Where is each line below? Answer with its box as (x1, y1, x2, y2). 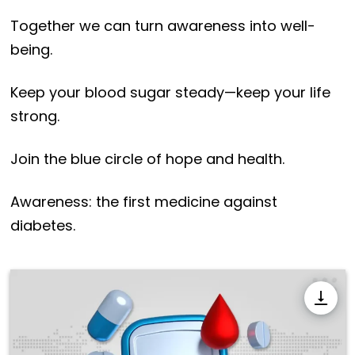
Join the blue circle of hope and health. (10, 148, 284, 169)
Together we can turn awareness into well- (10, 15, 315, 36)
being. (10, 39, 52, 59)
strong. (10, 105, 59, 126)
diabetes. (10, 215, 75, 235)
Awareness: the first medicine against (10, 191, 277, 212)
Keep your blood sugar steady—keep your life (10, 82, 330, 102)
